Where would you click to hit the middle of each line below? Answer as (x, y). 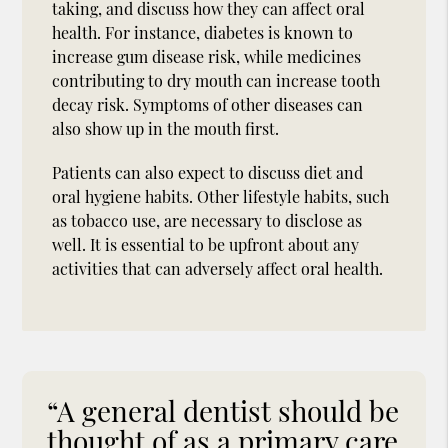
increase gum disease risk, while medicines (207, 56)
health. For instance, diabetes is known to (203, 32)
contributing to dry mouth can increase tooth (216, 80)
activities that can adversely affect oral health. (218, 268)
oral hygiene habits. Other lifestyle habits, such (221, 196)
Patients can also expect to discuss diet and (208, 172)
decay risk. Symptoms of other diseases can (208, 104)
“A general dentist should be (223, 410)
